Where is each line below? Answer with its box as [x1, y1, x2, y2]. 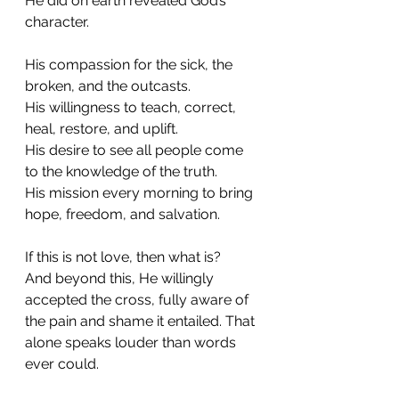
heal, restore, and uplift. [25, 120, 178, 137]
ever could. [25, 355, 99, 372]
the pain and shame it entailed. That [25, 313, 258, 330]
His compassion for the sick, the [25, 56, 236, 73]
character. [25, 13, 89, 30]
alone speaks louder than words [25, 334, 240, 351]
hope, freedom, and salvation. [25, 206, 220, 223]
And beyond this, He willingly [25, 270, 217, 287]
